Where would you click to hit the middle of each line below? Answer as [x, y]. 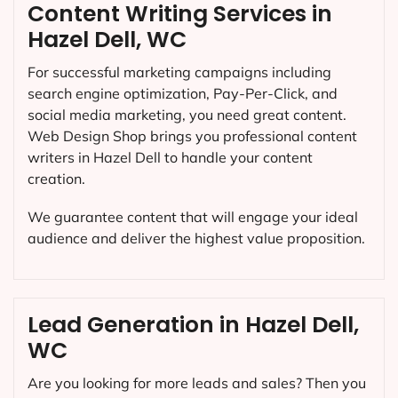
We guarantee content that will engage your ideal [193, 216]
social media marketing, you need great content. [187, 114]
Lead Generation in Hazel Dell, [193, 325]
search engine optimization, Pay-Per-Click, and [183, 93]
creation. [56, 178]
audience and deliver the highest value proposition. [196, 238]
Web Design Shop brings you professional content [192, 135]
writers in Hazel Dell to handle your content [170, 157]
